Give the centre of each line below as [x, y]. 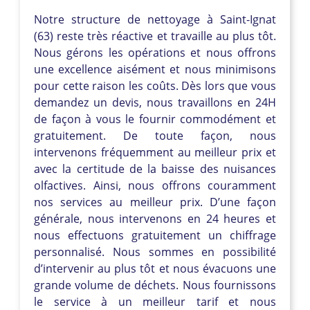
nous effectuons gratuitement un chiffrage [155, 235]
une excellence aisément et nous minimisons [155, 69]
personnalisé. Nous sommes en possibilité [155, 252]
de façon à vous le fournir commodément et [155, 119]
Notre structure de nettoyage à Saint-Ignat [155, 19]
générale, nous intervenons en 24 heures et [155, 218]
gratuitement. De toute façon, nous [155, 135]
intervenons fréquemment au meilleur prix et [155, 152]
